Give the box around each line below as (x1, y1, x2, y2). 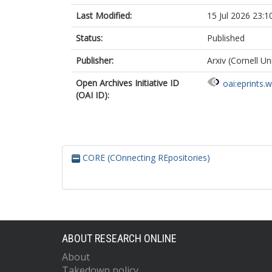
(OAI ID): (76, 89, 109, 101)
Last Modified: (76, 10, 132, 21)
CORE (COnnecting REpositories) (80, 152, 210, 163)
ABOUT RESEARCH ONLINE (62, 232, 177, 245)
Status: (76, 32, 103, 44)
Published (207, 32, 245, 44)
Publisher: (76, 55, 114, 66)
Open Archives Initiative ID (76, 77, 179, 89)
